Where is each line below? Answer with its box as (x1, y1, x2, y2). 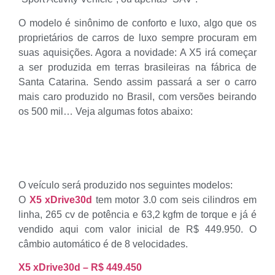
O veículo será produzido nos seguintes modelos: (18, 179, 233, 190)
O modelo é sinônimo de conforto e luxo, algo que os (18, 17, 257, 28)
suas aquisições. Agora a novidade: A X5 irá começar (18, 47, 257, 58)
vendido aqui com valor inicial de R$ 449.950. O (18, 223, 257, 234)
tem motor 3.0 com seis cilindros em (95, 194, 257, 205)
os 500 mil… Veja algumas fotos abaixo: (18, 106, 193, 117)
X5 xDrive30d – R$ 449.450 (18, 262, 142, 273)
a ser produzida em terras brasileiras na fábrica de (18, 61, 257, 72)
